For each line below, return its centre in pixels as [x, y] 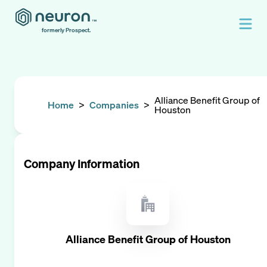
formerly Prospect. [66, 30]
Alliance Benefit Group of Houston [148, 239]
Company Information [82, 164]
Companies [114, 105]
